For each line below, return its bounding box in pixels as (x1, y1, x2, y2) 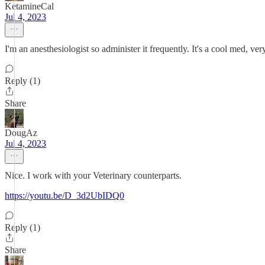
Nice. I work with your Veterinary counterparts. (5, 170, 182, 180)
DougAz (5, 128, 37, 138)
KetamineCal (5, 1, 54, 11)
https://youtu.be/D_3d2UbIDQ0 (5, 190, 124, 201)
